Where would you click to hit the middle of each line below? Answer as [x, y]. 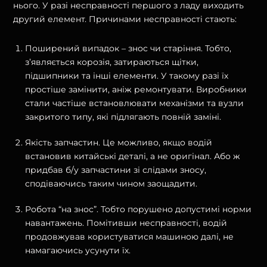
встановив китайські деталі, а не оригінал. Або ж [133, 156]
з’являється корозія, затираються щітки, [112, 62]
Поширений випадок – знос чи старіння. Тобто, [128, 48]
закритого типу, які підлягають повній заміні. [123, 117]
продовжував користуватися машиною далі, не [130, 236]
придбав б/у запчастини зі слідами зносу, [116, 170]
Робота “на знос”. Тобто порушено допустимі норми [139, 209]
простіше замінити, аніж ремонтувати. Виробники [136, 89]
